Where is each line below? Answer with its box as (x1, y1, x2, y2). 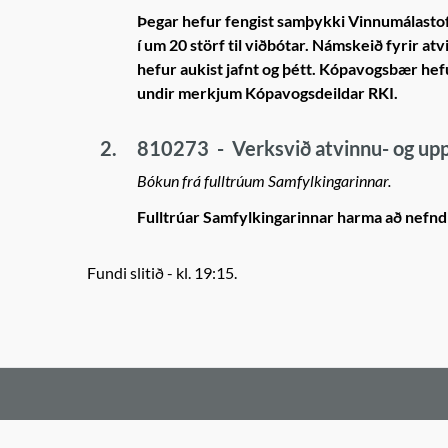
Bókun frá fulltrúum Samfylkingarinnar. (137, 171, 391, 190)
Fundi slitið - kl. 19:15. (87, 263, 237, 282)
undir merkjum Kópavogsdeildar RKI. (137, 83, 398, 102)
